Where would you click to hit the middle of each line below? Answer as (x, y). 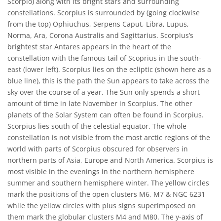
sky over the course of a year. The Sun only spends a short (104, 92)
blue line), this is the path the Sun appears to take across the (108, 81)
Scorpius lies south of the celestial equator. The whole (97, 126)
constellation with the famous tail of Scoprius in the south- (104, 58)
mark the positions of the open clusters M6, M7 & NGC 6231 (106, 194)
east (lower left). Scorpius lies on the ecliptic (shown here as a (109, 69)
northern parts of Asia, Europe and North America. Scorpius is (110, 160)
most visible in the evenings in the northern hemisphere (101, 171)
